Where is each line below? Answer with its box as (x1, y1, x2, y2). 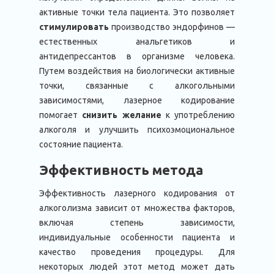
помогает (39, 110, 83, 120)
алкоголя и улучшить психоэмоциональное (39, 125, 235, 135)
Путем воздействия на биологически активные (39, 66, 235, 76)
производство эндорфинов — (111, 22, 235, 32)
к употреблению (161, 110, 235, 120)
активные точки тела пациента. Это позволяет (39, 7, 235, 17)
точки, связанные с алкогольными (39, 81, 235, 91)
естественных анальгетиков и (39, 37, 235, 46)
